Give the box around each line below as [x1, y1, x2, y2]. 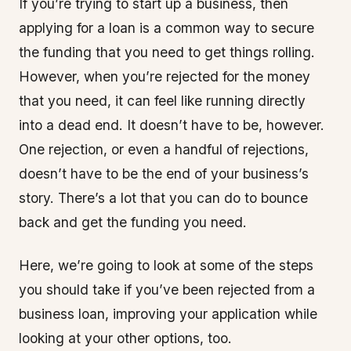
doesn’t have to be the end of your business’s [19, 165, 309, 182]
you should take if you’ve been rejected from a [19, 281, 315, 298]
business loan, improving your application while [19, 306, 317, 322]
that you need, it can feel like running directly [19, 92, 306, 109]
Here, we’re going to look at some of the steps [19, 257, 313, 273]
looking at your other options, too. [19, 330, 232, 346]
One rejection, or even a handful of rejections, [19, 141, 309, 157]
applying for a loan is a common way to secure [19, 20, 314, 36]
